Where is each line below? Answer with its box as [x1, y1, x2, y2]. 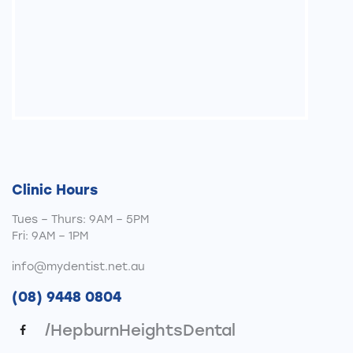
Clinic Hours [12, 180, 98, 198]
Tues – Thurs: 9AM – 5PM [12, 213, 149, 227]
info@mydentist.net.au [12, 259, 145, 273]
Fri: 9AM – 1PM [12, 229, 88, 243]
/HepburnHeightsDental [45, 320, 236, 340]
